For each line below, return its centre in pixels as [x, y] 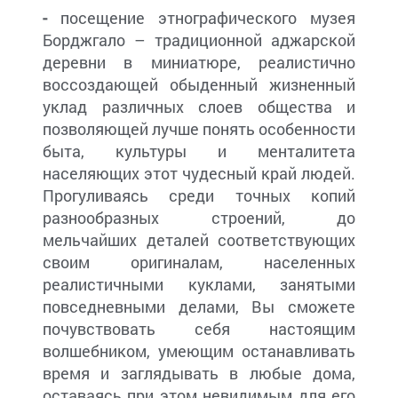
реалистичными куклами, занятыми [199, 285]
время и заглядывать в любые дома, [199, 374]
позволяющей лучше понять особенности [199, 129]
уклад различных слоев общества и [199, 107]
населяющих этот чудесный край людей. [199, 174]
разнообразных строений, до [199, 218]
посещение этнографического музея [201, 18]
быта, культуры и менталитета [199, 151]
